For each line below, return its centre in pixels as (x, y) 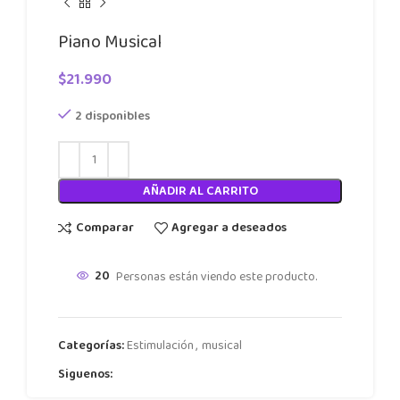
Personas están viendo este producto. (217, 276)
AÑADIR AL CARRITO (200, 191)
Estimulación (160, 345)
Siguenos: (85, 374)
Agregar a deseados (229, 228)
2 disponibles (112, 116)
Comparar (104, 228)
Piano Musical (110, 42)
